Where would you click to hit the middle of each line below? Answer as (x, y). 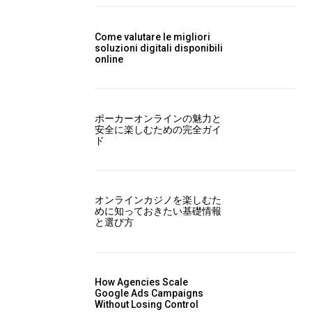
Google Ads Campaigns (149, 293)
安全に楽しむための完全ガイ (158, 129)
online (109, 59)
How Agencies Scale (141, 282)
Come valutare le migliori (153, 37)
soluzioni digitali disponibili (159, 48)
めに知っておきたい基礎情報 (158, 211)
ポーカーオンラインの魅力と (158, 118)
